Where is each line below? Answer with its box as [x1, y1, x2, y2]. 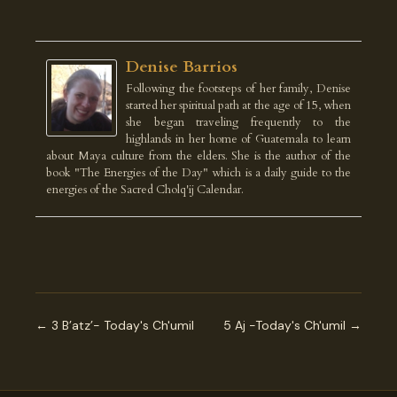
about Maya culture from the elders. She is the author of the [46, 148, 351, 164]
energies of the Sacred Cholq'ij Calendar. [46, 182, 244, 198]
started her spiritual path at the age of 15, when [126, 97, 351, 113]
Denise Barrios [126, 56, 237, 78]
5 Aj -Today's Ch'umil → [223, 317, 362, 333]
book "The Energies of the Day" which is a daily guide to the [46, 165, 351, 181]
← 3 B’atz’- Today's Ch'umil [35, 317, 194, 333]
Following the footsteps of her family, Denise [126, 81, 351, 97]
